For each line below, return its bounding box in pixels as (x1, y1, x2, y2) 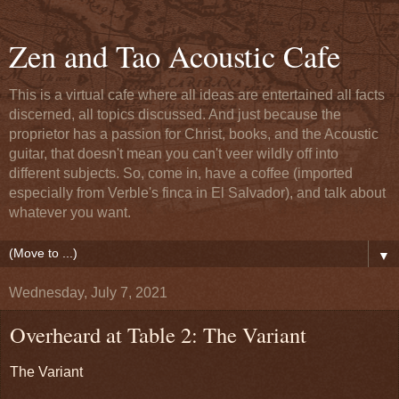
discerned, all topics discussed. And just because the (9, 107, 341, 122)
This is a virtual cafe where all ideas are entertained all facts (9, 87, 385, 102)
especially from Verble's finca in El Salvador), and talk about (9, 185, 386, 200)
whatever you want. (9, 205, 131, 220)
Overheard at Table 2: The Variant (10, 320, 306, 349)
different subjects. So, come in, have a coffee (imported (9, 166, 353, 181)
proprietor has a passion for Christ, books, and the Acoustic (9, 126, 379, 142)
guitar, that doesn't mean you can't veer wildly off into (9, 146, 338, 161)
